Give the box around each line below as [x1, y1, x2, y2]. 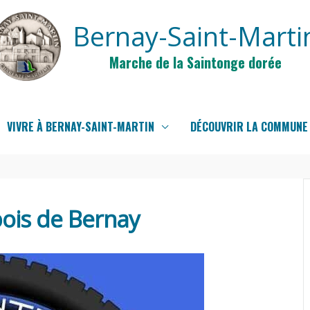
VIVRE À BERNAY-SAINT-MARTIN [7, 118, 154, 135]
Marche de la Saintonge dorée [109, 51, 282, 73]
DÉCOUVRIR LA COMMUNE [190, 118, 308, 135]
